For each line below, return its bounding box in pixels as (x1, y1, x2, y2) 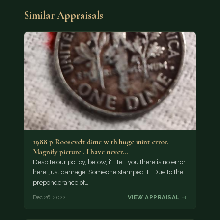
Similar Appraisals (24, 8, 104, 22)
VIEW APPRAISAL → (128, 193, 188, 201)
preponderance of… (32, 179, 88, 187)
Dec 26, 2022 (32, 193, 66, 201)
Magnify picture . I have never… (32, 147, 128, 157)
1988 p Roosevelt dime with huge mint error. (32, 137, 168, 147)
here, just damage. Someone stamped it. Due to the (32, 168, 183, 176)
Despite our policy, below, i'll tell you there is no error (32, 158, 186, 166)
